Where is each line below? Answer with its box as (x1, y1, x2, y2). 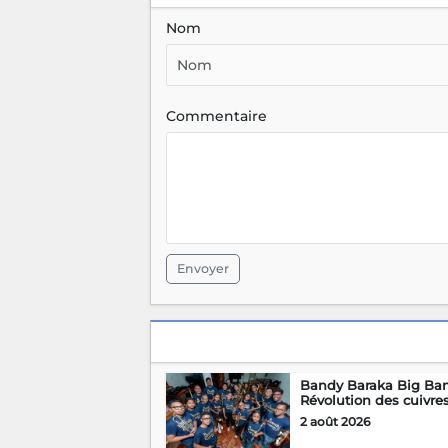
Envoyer (176, 260, 229, 276)
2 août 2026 (299, 413, 370, 429)
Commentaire (165, 106, 267, 125)
